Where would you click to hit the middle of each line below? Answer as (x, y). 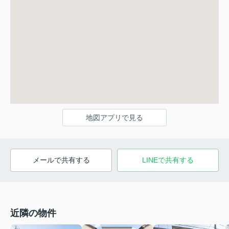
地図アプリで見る (114, 118)
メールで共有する (61, 160)
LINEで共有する (168, 160)
